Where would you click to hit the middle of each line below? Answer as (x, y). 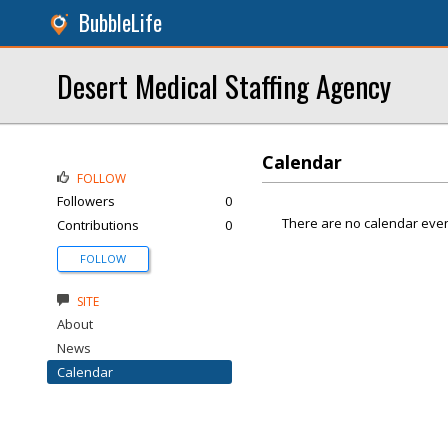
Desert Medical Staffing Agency (224, 85)
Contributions (98, 225)
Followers (86, 201)
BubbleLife (120, 22)
